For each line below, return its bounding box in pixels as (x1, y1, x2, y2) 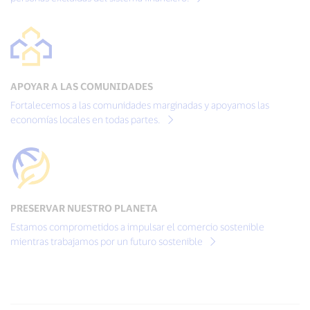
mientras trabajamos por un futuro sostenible (10, 235, 205, 247)
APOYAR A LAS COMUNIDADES (10, 80, 153, 92)
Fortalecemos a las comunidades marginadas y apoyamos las (10, 99, 269, 111)
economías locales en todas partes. (10, 113, 163, 125)
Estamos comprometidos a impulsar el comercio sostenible (10, 221, 264, 232)
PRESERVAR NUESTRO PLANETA (10, 202, 158, 214)
